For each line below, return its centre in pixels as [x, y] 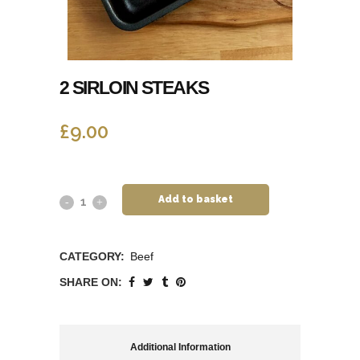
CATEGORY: [94, 257]
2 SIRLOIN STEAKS [134, 88]
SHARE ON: [91, 282]
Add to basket [196, 200]
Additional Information [180, 348]
